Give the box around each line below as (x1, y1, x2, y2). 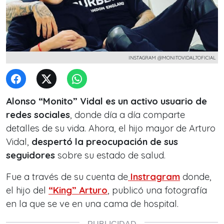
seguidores (6, 149, 57, 161)
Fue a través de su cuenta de (6, 171, 128, 182)
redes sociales (6, 109, 70, 120)
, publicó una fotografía (107, 184, 207, 196)
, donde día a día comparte (70, 109, 185, 120)
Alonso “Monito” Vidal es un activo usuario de (6, 95, 207, 107)
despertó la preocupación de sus (31, 136, 178, 147)
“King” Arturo (48, 184, 107, 196)
